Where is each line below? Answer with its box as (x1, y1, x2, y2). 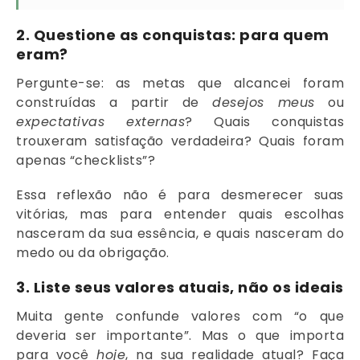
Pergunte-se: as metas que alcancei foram (16, 73, 344, 92)
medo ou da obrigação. (16, 243, 170, 262)
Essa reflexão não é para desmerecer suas (16, 185, 344, 204)
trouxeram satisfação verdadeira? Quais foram (16, 131, 344, 150)
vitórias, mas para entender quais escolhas (16, 204, 344, 223)
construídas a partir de (16, 92, 212, 112)
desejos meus (212, 92, 315, 112)
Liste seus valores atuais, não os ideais (33, 277, 344, 298)
